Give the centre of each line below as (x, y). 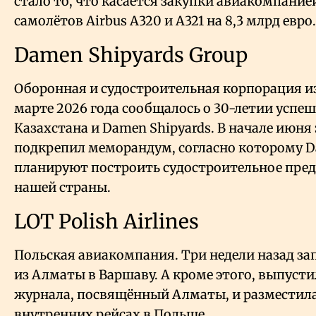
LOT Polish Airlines (107, 222)
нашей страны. (62, 188)
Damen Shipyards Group (133, 55)
